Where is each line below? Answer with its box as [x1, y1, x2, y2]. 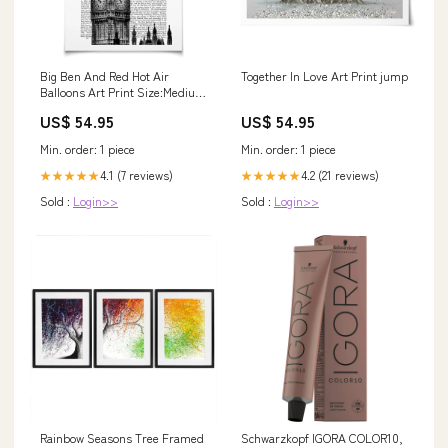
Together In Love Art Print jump [241, 67, 408, 85]
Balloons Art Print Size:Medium [40, 83, 206, 101]
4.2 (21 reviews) [301, 166, 379, 184]
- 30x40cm [40, 99, 96, 117]
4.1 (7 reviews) [100, 166, 173, 184]
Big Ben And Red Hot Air [40, 67, 169, 85]
